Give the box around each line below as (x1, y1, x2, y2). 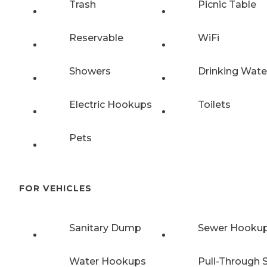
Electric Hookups (69, 98, 152, 110)
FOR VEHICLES (19, 182, 92, 194)
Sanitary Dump (69, 222, 141, 234)
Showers (69, 65, 111, 77)
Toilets (198, 98, 231, 110)
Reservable (69, 32, 123, 44)
